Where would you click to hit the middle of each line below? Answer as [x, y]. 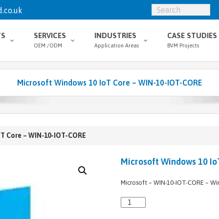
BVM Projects [183, 45]
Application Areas [117, 45]
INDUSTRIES [115, 35]
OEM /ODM [48, 45]
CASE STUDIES [192, 35]
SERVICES [50, 35]
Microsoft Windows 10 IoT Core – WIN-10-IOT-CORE [109, 83]
